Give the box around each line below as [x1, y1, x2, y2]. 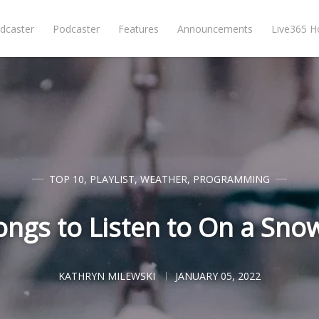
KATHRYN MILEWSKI [58, 269, 155, 283]
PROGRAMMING [193, 172, 270, 186]
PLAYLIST [90, 172, 135, 186]
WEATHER [140, 172, 187, 186]
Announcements [177, 22, 253, 36]
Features [118, 22, 159, 36]
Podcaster [53, 22, 100, 36]
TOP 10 [49, 172, 84, 186]
